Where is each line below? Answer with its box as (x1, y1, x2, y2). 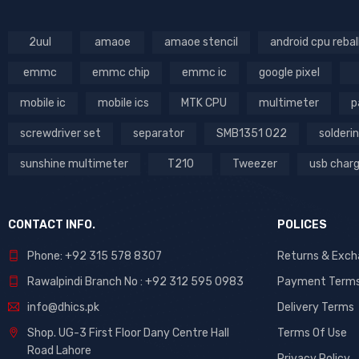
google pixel (259, 65, 320, 79)
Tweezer (232, 156, 277, 171)
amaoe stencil (164, 34, 238, 49)
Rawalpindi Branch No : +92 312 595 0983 (27, 274, 244, 288)
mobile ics (98, 95, 149, 110)
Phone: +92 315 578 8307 (27, 248, 162, 263)
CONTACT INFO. (8, 217, 95, 232)
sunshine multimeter (20, 156, 128, 171)
